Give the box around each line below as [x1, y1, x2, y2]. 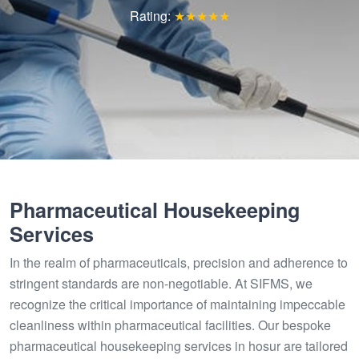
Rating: [129, 6, 174, 25]
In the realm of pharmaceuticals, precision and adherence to [10, 253, 348, 272]
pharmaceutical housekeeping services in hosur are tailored [10, 337, 348, 355]
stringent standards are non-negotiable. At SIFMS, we [10, 274, 313, 292]
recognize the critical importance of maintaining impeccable [10, 295, 345, 313]
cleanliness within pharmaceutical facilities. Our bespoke [10, 316, 331, 334]
